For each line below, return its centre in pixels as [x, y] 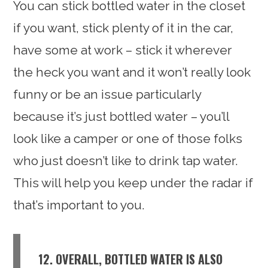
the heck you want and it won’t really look [132, 72]
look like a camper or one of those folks [128, 138]
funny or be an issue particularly [107, 94]
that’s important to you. [79, 205]
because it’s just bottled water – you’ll [121, 116]
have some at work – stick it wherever [123, 50]
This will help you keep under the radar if [133, 182]
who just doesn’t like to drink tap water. [126, 160]
